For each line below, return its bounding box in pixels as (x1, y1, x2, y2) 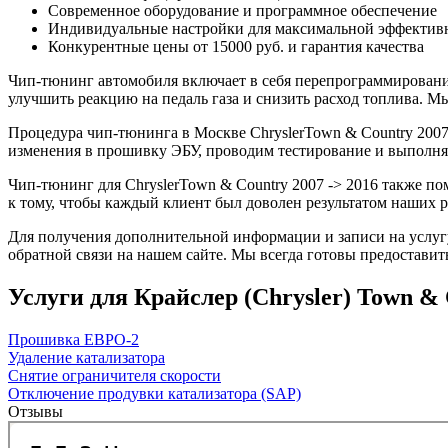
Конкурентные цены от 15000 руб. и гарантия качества (48, 38, 424, 56)
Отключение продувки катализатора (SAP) (8, 385, 301, 403)
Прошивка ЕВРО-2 (8, 331, 139, 349)
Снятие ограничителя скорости (8, 367, 221, 385)
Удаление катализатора (8, 349, 165, 367)
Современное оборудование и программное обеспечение (48, 2, 437, 20)
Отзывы (8, 403, 63, 421)
